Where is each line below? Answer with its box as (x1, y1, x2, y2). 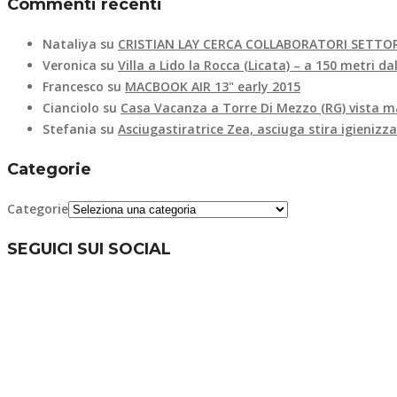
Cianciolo (43, 98, 99, 116)
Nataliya (43, 35, 97, 52)
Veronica (43, 56, 97, 74)
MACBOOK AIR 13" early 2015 (125, 77, 300, 95)
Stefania (43, 120, 97, 137)
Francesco (43, 77, 104, 95)
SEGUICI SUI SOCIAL (7, 238, 171, 259)
